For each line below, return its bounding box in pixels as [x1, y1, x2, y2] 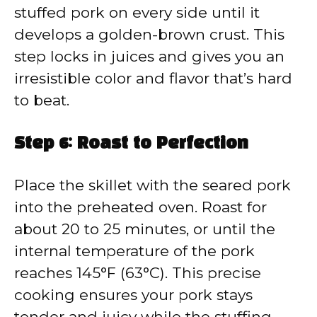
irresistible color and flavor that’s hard [14, 69, 292, 88]
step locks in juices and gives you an [14, 47, 284, 66]
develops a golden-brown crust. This [14, 25, 284, 44]
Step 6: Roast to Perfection [14, 136, 248, 152]
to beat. [14, 91, 69, 110]
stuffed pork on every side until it [14, 4, 260, 22]
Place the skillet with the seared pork [14, 175, 291, 194]
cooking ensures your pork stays [14, 285, 253, 304]
